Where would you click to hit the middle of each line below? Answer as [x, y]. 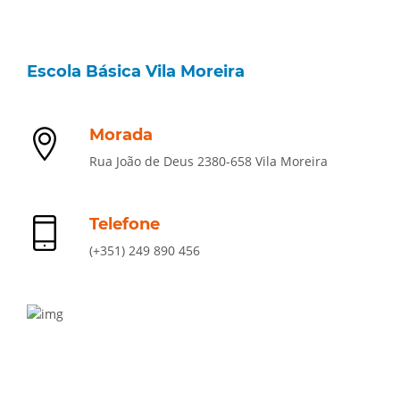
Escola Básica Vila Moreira [136, 71]
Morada [121, 135]
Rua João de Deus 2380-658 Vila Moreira [208, 161]
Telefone [125, 224]
